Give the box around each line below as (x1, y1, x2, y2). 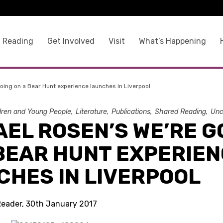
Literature (76, 108, 108, 116)
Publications (111, 108, 151, 116)
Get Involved (47, 36, 95, 46)
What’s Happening (138, 36, 206, 46)
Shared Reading (155, 108, 207, 116)
